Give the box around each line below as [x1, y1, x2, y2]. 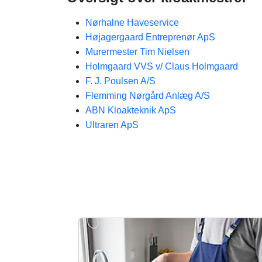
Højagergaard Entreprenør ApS [85, 32, 215, 42]
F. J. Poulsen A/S [85, 76, 156, 86]
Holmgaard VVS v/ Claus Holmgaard [85, 61, 238, 71]
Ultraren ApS [85, 120, 139, 130]
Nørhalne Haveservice [85, 18, 179, 27]
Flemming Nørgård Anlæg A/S [85, 91, 210, 101]
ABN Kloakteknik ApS [85, 105, 176, 115]
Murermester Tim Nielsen [85, 47, 189, 57]
